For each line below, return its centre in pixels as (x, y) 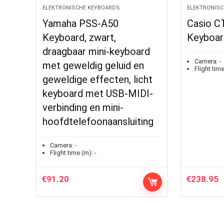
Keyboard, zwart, (79, 37)
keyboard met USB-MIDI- (98, 93)
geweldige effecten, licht (98, 79)
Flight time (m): (72, 153)
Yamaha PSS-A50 (81, 23)
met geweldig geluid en (93, 65)
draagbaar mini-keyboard (96, 51)
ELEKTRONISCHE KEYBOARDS (81, 8)
